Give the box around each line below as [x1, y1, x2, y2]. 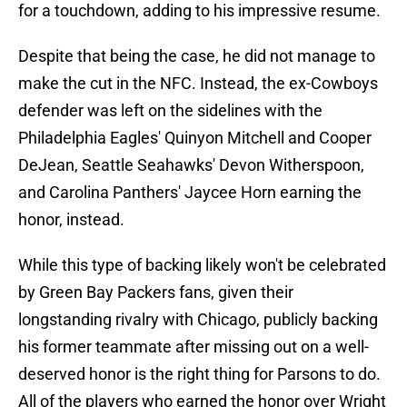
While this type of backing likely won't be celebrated [18, 255, 386, 275]
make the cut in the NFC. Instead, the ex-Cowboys [18, 74, 378, 94]
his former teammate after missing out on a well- [18, 337, 369, 357]
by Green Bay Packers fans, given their [18, 283, 293, 303]
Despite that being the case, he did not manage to [18, 46, 375, 66]
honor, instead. [18, 210, 124, 230]
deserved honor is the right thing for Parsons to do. [18, 364, 381, 384]
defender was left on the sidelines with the [18, 101, 323, 121]
